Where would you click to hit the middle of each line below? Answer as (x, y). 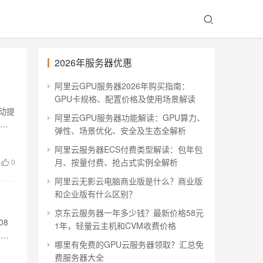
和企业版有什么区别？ (96, 194)
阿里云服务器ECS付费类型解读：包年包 (129, 149)
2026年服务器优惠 (93, 63)
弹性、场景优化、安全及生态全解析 (120, 130)
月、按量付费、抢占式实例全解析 (116, 162)
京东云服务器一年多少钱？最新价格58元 (129, 213)
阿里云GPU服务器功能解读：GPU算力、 (130, 117)
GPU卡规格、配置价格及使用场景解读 (125, 99)
